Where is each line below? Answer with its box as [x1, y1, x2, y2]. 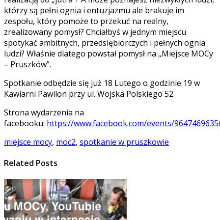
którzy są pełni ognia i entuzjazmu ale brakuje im [4, 4, 184, 16]
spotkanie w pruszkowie [80, 136, 169, 147]
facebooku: [4, 117, 47, 129]
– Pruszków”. [4, 58, 51, 70]
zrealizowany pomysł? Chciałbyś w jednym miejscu [4, 26, 186, 37]
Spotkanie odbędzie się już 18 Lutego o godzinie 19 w [4, 77, 200, 88]
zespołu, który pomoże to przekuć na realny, [4, 15, 168, 27]
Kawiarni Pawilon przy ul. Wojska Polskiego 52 [4, 88, 173, 99]
